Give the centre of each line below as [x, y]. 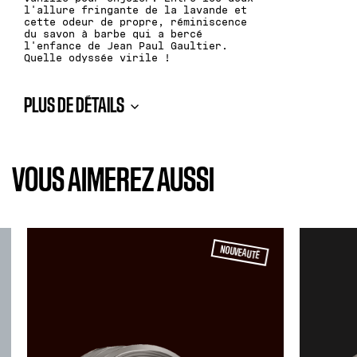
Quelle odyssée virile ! [97, 58]
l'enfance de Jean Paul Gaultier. [126, 46]
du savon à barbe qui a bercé [113, 34]
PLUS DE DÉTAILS [74, 107]
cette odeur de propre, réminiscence [135, 22]
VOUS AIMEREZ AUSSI [113, 181]
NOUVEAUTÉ [240, 253]
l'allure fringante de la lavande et [135, 10]
